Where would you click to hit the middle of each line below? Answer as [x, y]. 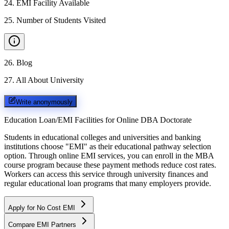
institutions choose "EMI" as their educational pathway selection [108, 146]
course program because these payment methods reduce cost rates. [110, 165]
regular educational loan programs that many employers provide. [108, 183]
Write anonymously [44, 102]
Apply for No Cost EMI [43, 208]
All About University [50, 80]
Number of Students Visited [61, 20]
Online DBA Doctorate [154, 120]
